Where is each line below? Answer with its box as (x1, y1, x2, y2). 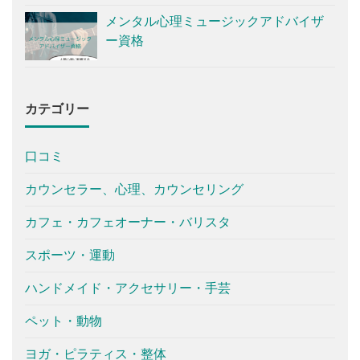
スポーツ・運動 (25, 247, 115, 262)
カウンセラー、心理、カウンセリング (25, 182, 243, 196)
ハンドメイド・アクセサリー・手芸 (25, 280, 231, 295)
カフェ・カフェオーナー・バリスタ (25, 215, 231, 229)
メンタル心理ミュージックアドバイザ (105, 14, 324, 28)
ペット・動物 (25, 313, 102, 328)
